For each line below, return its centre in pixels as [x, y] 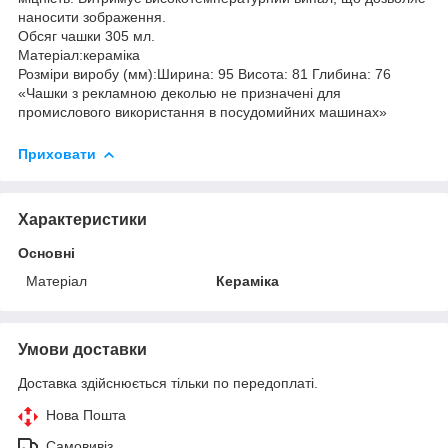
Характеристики [82, 219]
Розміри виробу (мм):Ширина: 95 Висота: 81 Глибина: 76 [204, 73]
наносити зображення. [94, 16]
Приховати [57, 153]
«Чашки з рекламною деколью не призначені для [179, 92]
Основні [46, 252]
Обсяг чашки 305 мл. [86, 35]
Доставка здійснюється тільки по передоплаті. [168, 382]
